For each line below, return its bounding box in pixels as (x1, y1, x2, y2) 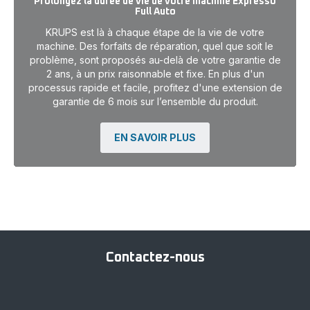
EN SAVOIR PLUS (114, 131, 196, 143)
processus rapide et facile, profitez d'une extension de (28, 81, 282, 93)
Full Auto (134, 6, 176, 17)
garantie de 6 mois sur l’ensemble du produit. (52, 95, 258, 107)
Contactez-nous (105, 250, 205, 264)
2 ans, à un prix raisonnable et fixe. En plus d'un (46, 67, 264, 80)
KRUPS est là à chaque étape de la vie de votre (46, 26, 264, 38)
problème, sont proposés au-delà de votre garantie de (29, 53, 281, 66)
